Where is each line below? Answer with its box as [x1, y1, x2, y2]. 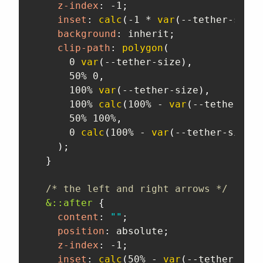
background [58, 28, 116, 40]
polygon [122, 42, 163, 54]
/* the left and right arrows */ [46, 183, 228, 195]
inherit [122, 28, 169, 40]
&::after [46, 197, 93, 209]
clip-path [58, 42, 110, 54]
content [58, 211, 99, 223]
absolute [110, 225, 163, 237]
